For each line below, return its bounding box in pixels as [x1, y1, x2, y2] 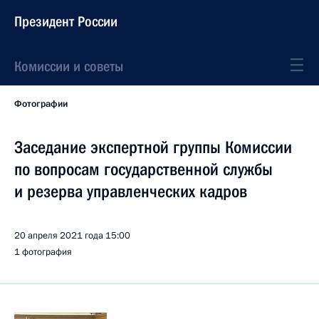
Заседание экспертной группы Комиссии [14, 137, 292, 157]
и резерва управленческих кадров [14, 182, 247, 202]
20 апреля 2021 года [14, 229, 103, 242]
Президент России [14, 13, 117, 30]
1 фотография [14, 246, 72, 258]
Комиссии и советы [14, 58, 123, 75]
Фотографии [14, 98, 68, 110]
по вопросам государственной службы [14, 159, 273, 179]
